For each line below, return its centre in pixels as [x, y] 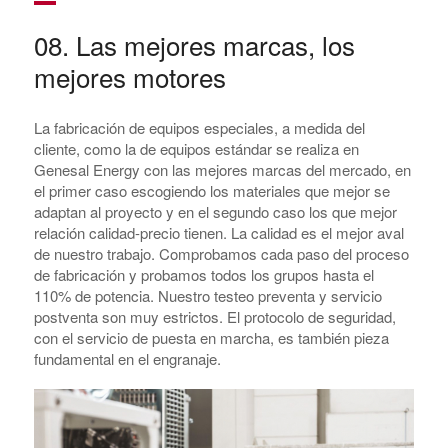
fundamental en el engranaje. [127, 359]
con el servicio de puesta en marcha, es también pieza [211, 338]
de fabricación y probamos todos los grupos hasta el [203, 275]
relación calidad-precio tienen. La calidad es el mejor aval [218, 233]
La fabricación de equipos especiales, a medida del [199, 128]
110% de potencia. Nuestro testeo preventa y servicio [207, 296]
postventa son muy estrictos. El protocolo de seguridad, [214, 317]
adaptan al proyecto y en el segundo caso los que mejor [215, 212]
